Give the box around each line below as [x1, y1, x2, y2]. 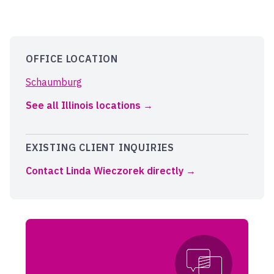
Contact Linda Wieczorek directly [26, 165, 183, 177]
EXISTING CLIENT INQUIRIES [26, 141, 174, 154]
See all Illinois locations [26, 99, 141, 111]
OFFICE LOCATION [26, 53, 118, 65]
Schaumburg [26, 76, 82, 88]
